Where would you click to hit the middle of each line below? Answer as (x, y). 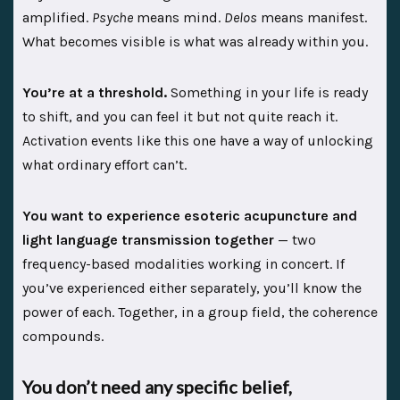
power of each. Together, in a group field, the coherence (200, 312)
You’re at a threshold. (95, 92)
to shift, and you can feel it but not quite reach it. (180, 116)
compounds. (63, 336)
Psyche (112, 17)
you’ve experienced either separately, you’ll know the (192, 287)
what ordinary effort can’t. (104, 164)
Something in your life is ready (267, 92)
